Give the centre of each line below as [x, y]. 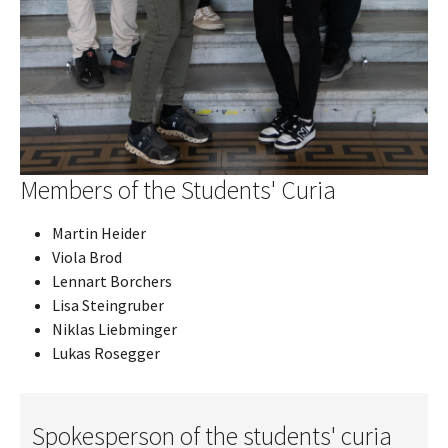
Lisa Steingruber [108, 305]
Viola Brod [87, 257]
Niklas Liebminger [114, 329]
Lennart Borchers [112, 281]
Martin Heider [99, 233]
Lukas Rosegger [106, 353]
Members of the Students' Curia [178, 190]
